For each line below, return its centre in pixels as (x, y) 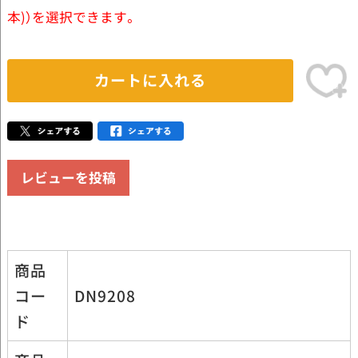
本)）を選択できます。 (72, 17)
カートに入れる (150, 80)
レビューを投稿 (68, 177)
